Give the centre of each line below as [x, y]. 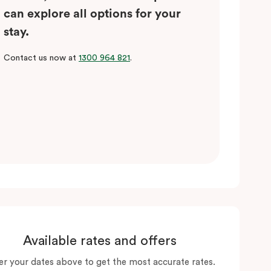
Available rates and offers [100, 241]
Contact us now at [41, 58]
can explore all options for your [92, 14]
